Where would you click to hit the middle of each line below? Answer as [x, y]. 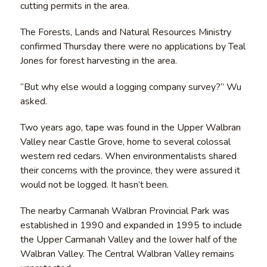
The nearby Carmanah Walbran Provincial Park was [125, 211]
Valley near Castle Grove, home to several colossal [125, 142]
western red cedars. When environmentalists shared [128, 156]
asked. [33, 101]
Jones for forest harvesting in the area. [98, 60]
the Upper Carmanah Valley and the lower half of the [128, 239]
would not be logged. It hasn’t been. [94, 184]
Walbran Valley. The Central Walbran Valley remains [127, 254]
